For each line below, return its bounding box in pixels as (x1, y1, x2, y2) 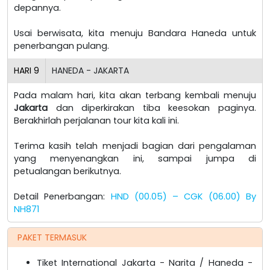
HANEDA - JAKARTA (52, 64, 129, 77)
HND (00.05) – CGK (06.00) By (110, 190, 257, 202)
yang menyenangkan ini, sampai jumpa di (14, 152, 256, 165)
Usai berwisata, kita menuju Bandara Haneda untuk (14, 27, 256, 39)
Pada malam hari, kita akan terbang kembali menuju (14, 89, 256, 101)
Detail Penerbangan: (14, 190, 111, 202)
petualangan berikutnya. (14, 165, 121, 177)
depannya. (14, 1, 61, 14)
